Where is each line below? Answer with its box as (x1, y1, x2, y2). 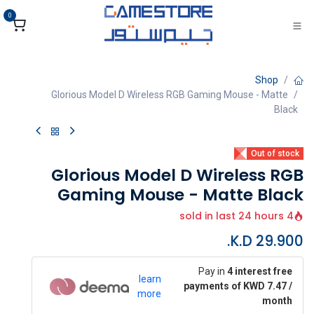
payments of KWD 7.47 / (184, 280, 292, 292)
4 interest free (227, 266, 292, 277)
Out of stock (251, 149, 299, 158)
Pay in (198, 266, 227, 277)
